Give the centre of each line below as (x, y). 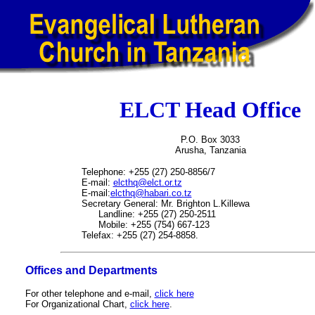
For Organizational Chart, (77, 304)
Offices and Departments (91, 270)
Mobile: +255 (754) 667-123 (145, 225)
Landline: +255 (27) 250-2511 (148, 214)
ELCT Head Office (210, 110)
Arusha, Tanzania (210, 150)
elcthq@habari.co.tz (151, 193)
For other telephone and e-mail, (90, 294)
